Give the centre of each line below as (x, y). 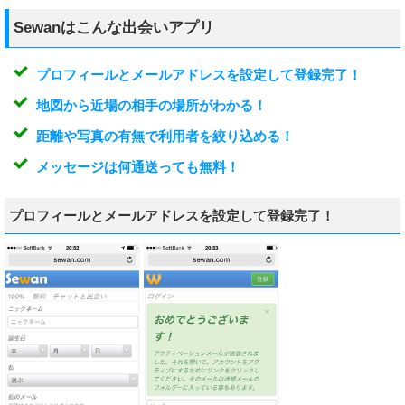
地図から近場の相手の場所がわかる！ (151, 105)
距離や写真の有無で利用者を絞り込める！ (165, 136)
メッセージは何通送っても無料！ (138, 167)
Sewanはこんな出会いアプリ (114, 28)
